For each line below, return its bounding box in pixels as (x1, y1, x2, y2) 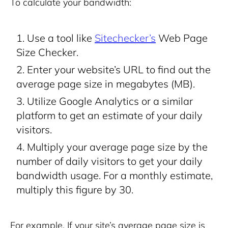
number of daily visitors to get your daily (16, 155, 203, 167)
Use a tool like (27, 32, 95, 44)
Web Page (156, 32, 208, 44)
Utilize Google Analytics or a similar (27, 95, 193, 107)
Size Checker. (16, 46, 78, 59)
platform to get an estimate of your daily (16, 109, 203, 122)
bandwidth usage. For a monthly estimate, (16, 169, 213, 182)
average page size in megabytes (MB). (16, 77, 195, 90)
